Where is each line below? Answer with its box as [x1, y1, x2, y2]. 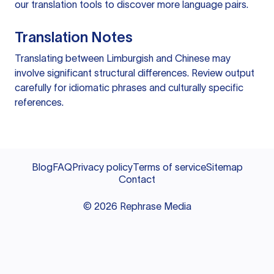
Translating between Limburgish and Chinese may [15, 53, 231, 64]
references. [15, 97, 64, 108]
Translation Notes [15, 29, 133, 46]
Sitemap [206, 161, 243, 173]
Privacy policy [72, 161, 133, 173]
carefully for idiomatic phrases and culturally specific [15, 82, 243, 94]
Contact [119, 174, 155, 185]
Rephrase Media [117, 201, 191, 212]
